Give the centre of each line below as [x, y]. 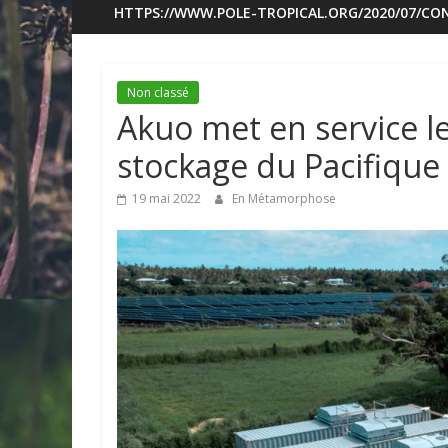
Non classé [158, 93]
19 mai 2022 [166, 199]
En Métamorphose [284, 199]
